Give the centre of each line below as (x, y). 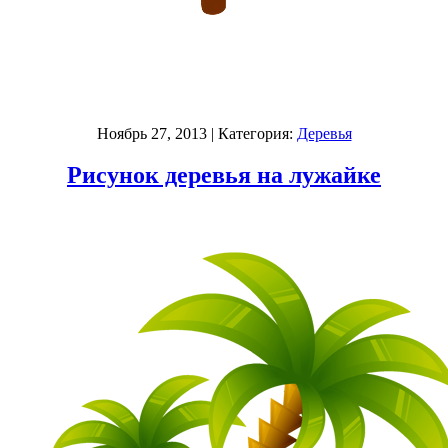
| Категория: (251, 133)
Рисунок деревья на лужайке (224, 175)
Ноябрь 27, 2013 (151, 133)
